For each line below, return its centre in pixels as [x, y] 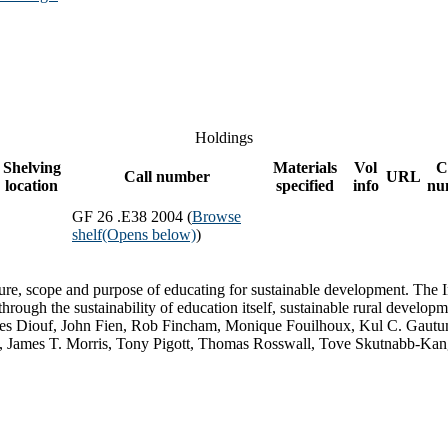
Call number [166, 176]
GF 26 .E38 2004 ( [132, 216]
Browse [216, 216]
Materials [305, 167]
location [31, 185]
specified [305, 185]
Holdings [224, 137]
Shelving [31, 167]
